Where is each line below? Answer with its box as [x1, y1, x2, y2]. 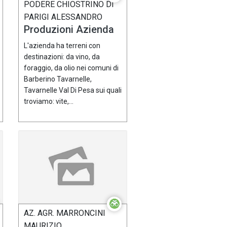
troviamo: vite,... [24, 97, 73, 105]
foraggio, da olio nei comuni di [24, 63, 119, 72]
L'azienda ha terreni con [24, 41, 100, 50]
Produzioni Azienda [24, 23, 114, 35]
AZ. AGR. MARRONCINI [24, 208, 105, 218]
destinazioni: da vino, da [24, 52, 100, 61]
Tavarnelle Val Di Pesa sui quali [24, 86, 122, 94]
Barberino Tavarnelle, [24, 74, 92, 83]
